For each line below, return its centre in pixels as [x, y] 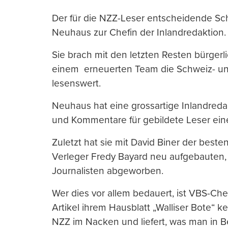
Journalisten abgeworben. [108, 171]
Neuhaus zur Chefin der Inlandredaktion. [139, 33]
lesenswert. [76, 83]
